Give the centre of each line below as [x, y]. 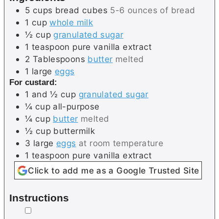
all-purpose [76, 107]
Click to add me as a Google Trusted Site [114, 171]
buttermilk [74, 131]
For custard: [33, 83]
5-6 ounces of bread [153, 10]
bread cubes [81, 10]
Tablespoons [59, 59]
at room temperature [121, 143]
